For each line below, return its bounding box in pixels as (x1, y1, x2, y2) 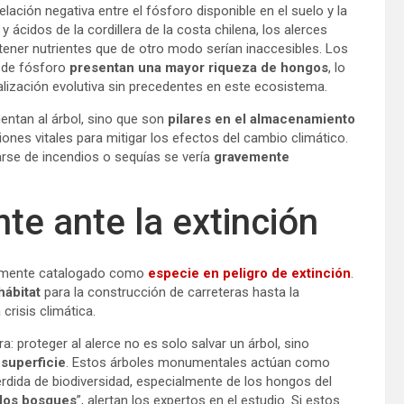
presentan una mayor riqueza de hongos (66, 60, 328, 77)
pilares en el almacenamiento (168, 111, 355, 128)
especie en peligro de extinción (148, 265, 351, 282)
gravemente (214, 149, 289, 166)
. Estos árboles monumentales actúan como (66, 354, 330, 372)
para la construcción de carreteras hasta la (41, 284, 299, 301)
